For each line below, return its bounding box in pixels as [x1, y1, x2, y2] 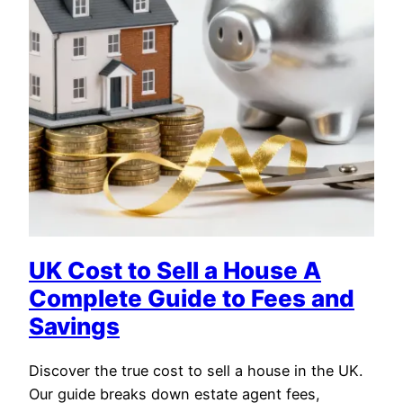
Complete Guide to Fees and [29, 283, 354, 312]
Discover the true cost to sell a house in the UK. [29, 362, 363, 381]
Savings [29, 311, 120, 340]
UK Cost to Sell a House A [29, 255, 321, 284]
